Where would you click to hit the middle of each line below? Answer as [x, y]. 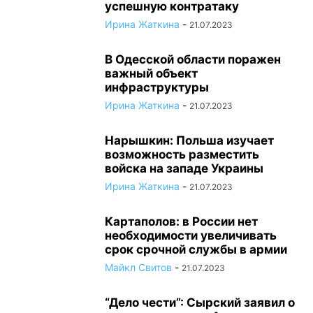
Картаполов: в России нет [181, 221]
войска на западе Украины [184, 168]
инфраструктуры [157, 87]
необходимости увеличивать [191, 235]
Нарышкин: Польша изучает [189, 140]
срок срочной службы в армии [196, 249]
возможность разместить [182, 154]
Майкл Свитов [138, 267]
